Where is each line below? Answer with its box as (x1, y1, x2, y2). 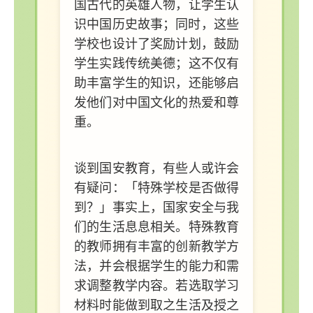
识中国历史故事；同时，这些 (74, 17, 239, 31)
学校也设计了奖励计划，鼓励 (74, 36, 239, 51)
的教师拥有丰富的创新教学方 (74, 239, 239, 254)
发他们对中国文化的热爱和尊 (74, 95, 239, 110)
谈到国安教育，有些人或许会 (74, 161, 239, 175)
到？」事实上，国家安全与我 (74, 200, 239, 214)
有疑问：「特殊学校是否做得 (74, 180, 239, 195)
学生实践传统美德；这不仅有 (74, 56, 239, 71)
